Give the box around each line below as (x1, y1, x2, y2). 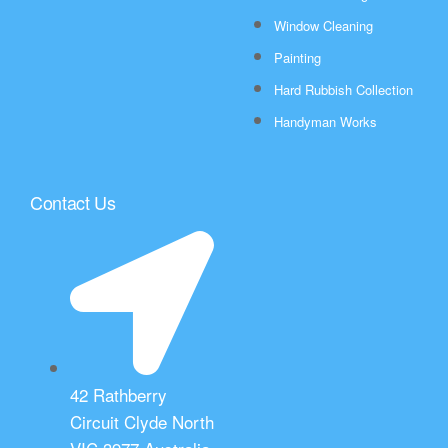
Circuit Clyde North (70, 409, 214, 435)
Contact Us (30, 189, 116, 216)
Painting (274, 48, 321, 68)
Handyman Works (274, 112, 377, 132)
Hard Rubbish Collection (274, 80, 413, 100)
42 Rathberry (70, 382, 167, 408)
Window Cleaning (274, 16, 373, 36)
